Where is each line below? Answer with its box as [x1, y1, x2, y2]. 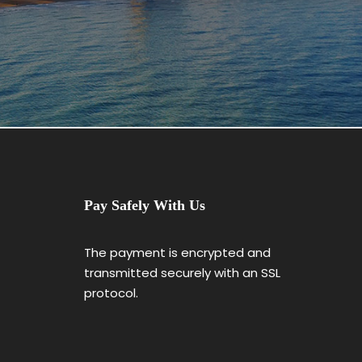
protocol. [83, 284, 138, 301]
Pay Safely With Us [83, 197, 205, 213]
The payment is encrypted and [83, 244, 271, 261]
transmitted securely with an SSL [83, 264, 280, 281]
